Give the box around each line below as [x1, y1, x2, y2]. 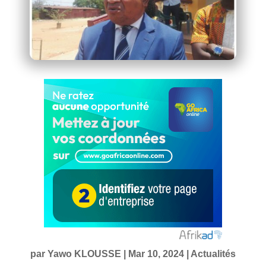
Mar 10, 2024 [128, 248, 184, 259]
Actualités [190, 248, 236, 259]
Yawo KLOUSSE [47, 248, 121, 259]
